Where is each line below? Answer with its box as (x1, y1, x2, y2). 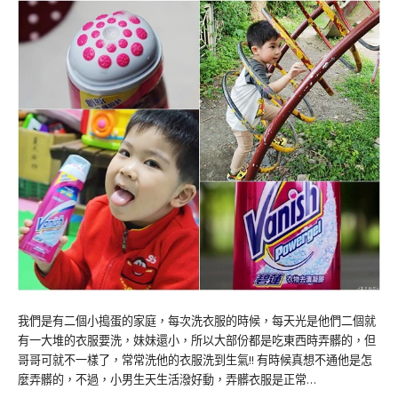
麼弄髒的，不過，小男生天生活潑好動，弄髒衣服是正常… (18, 371, 316, 388)
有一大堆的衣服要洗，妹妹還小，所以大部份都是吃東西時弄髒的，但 (18, 332, 376, 349)
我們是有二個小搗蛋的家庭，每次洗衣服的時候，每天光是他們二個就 (18, 313, 376, 330)
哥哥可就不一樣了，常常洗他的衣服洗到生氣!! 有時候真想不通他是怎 (18, 352, 372, 369)
